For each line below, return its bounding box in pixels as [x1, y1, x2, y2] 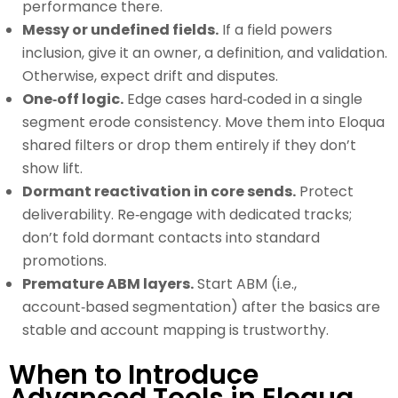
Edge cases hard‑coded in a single [123, 89, 362, 110]
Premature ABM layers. [22, 274, 194, 295]
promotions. [22, 251, 107, 272]
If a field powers [219, 20, 332, 41]
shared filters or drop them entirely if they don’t [22, 135, 356, 156]
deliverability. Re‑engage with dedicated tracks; [22, 204, 352, 226]
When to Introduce [9, 356, 259, 394]
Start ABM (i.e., [194, 274, 297, 295]
